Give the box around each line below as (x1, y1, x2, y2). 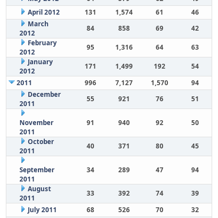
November (19, 118, 54, 127)
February (27, 38, 57, 47)
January (27, 57, 53, 66)
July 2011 (27, 205, 57, 214)
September (19, 165, 54, 174)
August (27, 184, 51, 193)
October (27, 137, 54, 146)
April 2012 (27, 8, 60, 17)
